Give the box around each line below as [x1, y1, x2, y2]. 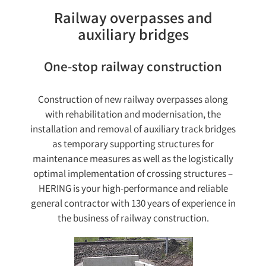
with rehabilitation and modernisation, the [45, 107, 221, 123]
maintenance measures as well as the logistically [33, 152, 233, 167]
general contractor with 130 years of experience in [30, 197, 236, 212]
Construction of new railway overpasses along [38, 93, 228, 108]
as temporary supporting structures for [52, 137, 214, 153]
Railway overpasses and [53, 8, 213, 31]
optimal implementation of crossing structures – [33, 167, 233, 182]
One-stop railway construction [44, 58, 222, 78]
